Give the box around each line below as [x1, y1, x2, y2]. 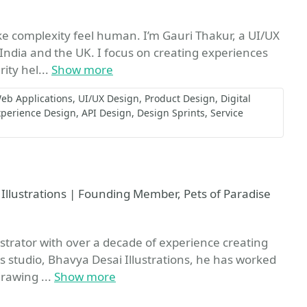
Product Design [145, 92, 215, 105]
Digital [221, 92, 251, 105]
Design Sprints [137, 106, 205, 119]
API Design [82, 106, 132, 119]
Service [210, 106, 243, 119]
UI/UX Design [78, 92, 139, 105]
